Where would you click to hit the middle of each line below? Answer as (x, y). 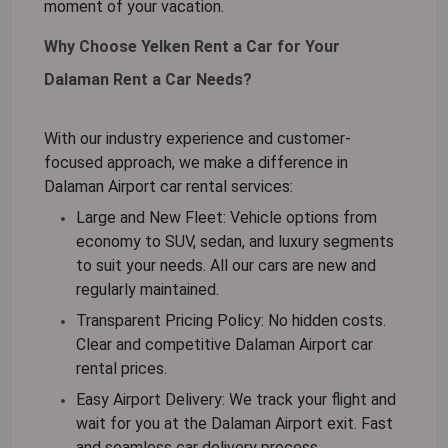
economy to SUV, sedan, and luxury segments (235, 242)
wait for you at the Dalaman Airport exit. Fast (234, 424)
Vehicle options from (301, 218)
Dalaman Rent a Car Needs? (148, 80)
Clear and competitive (155, 345)
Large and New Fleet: (151, 218)
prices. (142, 369)
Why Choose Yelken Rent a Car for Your (192, 47)
